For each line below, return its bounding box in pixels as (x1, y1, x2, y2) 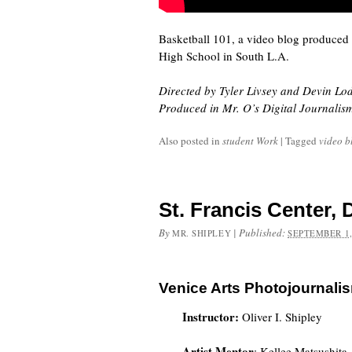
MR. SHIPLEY (172, 227, 232, 239)
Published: (239, 225, 288, 240)
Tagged (285, 134, 319, 148)
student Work (222, 134, 278, 148)
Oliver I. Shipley (239, 309, 322, 324)
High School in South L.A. (159, 48, 289, 64)
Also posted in (159, 134, 222, 148)
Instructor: (182, 308, 239, 325)
